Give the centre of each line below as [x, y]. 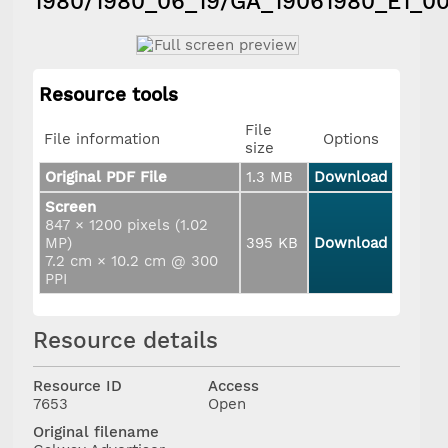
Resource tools [109, 95]
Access [234, 385]
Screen [71, 206]
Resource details [126, 340]
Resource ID [78, 385]
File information [102, 138]
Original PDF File [106, 176]
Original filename [96, 431]
